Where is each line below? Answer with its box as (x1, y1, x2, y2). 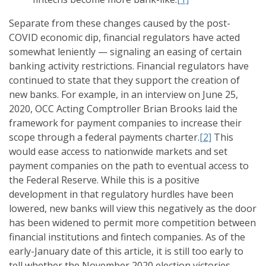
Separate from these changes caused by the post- (9, 17, 230, 30)
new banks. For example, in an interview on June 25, (9, 88, 238, 102)
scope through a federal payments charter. (9, 131, 199, 144)
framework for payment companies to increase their (9, 116, 242, 130)
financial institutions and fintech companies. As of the (9, 230, 245, 244)
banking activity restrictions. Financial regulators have (9, 59, 249, 73)
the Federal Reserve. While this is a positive (9, 173, 199, 187)
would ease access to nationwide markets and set (9, 145, 227, 159)
